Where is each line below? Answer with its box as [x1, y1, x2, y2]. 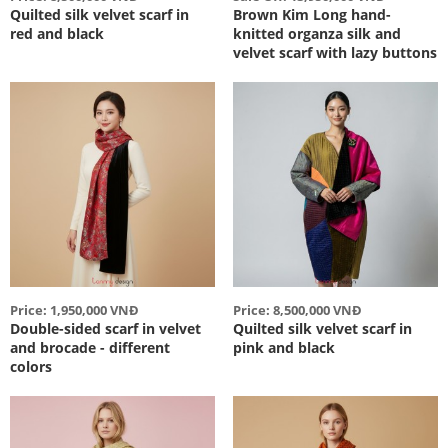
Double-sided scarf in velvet [10, 319, 201, 339]
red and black [10, 24, 104, 44]
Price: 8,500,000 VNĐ [232, 301, 362, 320]
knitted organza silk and [232, 24, 401, 44]
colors [10, 357, 52, 377]
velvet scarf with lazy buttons [232, 43, 437, 63]
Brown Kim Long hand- [232, 5, 391, 25]
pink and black [232, 338, 335, 358]
